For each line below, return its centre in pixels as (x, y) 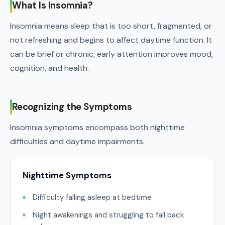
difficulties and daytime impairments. (77, 141)
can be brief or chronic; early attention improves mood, (111, 54)
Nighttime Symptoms (67, 175)
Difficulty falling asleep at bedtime (92, 197)
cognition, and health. (49, 68)
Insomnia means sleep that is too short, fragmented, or (111, 26)
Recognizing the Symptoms (72, 107)
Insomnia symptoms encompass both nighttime (97, 127)
